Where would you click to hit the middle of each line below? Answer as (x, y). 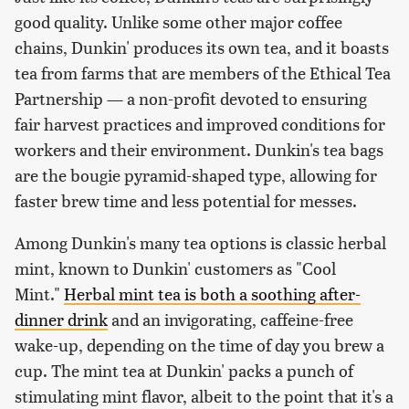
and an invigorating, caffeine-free (231, 320)
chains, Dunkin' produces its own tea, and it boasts (202, 47)
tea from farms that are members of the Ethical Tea (203, 73)
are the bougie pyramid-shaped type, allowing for (196, 175)
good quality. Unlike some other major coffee (178, 22)
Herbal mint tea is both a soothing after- (212, 294)
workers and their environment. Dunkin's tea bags (199, 150)
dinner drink (61, 320)
